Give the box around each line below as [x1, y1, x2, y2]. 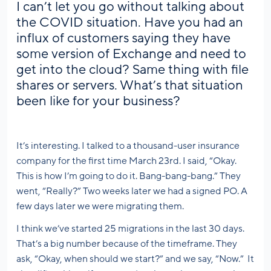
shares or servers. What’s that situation [16, 78, 243, 93]
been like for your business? [16, 94, 180, 109]
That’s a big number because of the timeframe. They [16, 238, 237, 250]
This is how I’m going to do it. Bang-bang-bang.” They [16, 171, 241, 182]
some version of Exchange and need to [16, 47, 246, 62]
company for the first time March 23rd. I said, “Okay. [16, 155, 237, 167]
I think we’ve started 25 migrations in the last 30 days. [16, 223, 244, 235]
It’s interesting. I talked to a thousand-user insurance [16, 140, 240, 152]
